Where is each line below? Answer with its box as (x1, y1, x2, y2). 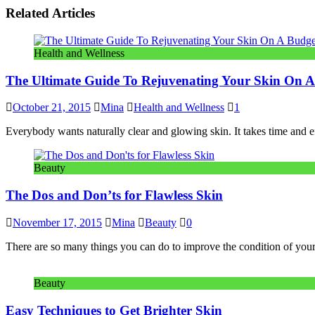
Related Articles (6, 6, 95, 21)
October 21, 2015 (13, 101, 91, 114)
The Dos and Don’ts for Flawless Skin (6, 188, 223, 203)
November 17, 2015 (13, 216, 102, 229)
